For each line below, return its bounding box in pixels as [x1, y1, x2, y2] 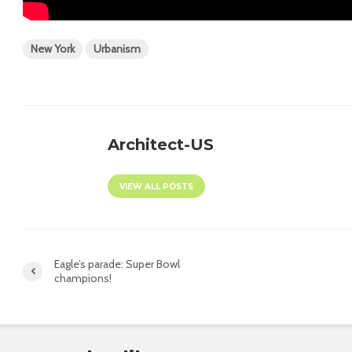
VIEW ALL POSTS [119, 181, 194, 192]
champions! [54, 271, 112, 286]
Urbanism [93, 42, 141, 57]
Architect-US [108, 135, 214, 155]
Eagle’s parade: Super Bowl [54, 257, 180, 272]
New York [31, 42, 75, 57]
